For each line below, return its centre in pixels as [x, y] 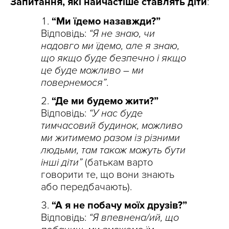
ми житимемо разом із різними [110, 138]
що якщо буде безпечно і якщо [113, 58]
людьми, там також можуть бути [113, 150]
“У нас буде [116, 113]
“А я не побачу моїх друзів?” [119, 205]
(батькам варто [119, 162]
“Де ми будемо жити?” [105, 101]
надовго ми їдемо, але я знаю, [110, 46]
